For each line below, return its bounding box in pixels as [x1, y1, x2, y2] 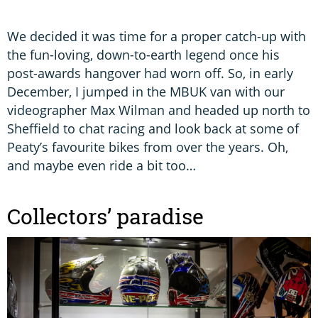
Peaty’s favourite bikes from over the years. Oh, [7, 138, 288, 155]
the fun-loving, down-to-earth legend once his [7, 45, 280, 63]
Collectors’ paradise [7, 202, 204, 231]
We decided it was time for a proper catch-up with [7, 27, 306, 45]
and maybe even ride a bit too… [7, 156, 196, 174]
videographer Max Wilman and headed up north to [7, 101, 310, 119]
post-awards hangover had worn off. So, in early [7, 64, 293, 82]
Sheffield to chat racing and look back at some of [7, 119, 299, 137]
